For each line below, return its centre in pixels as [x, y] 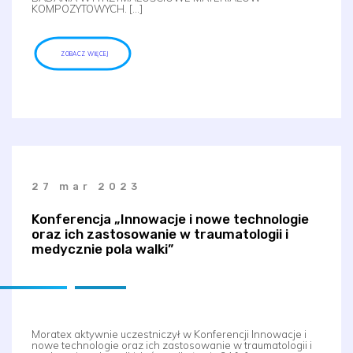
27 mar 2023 [86, 186]
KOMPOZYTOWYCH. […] [87, 8]
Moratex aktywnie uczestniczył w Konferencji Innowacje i [169, 334]
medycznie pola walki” [102, 249]
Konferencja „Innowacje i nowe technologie [170, 219]
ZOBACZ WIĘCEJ [85, 54]
